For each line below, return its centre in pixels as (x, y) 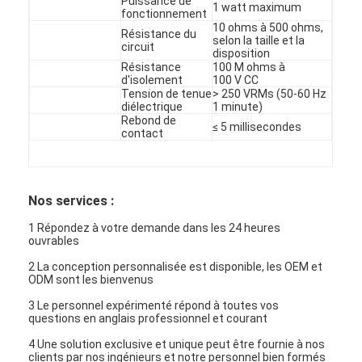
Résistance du (159, 34)
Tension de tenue (167, 93)
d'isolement (152, 80)
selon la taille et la (259, 40)
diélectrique (152, 106)
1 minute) (238, 106)
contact (143, 133)
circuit (138, 46)
